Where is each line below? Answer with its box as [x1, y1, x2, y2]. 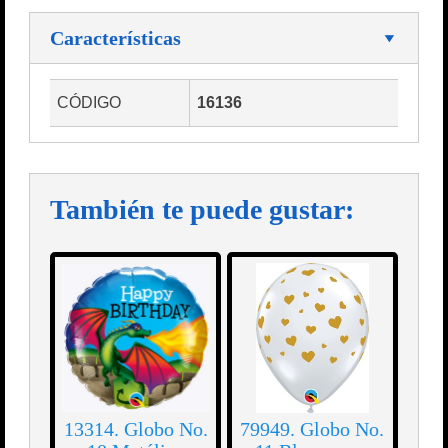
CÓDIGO [57, 94, 121, 112]
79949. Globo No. [240, 417, 385, 440]
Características [50, 27, 181, 50]
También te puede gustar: [50, 194, 354, 226]
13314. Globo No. [63, 417, 208, 440]
